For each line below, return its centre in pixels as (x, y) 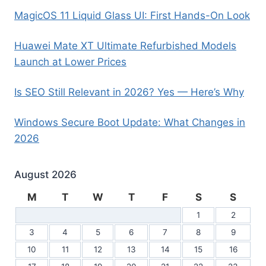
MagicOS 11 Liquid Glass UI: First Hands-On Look (132, 15)
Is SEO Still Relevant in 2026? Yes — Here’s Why (129, 92)
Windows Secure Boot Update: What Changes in (130, 122)
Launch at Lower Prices (70, 61)
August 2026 (45, 174)
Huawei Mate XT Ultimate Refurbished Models (125, 45)
